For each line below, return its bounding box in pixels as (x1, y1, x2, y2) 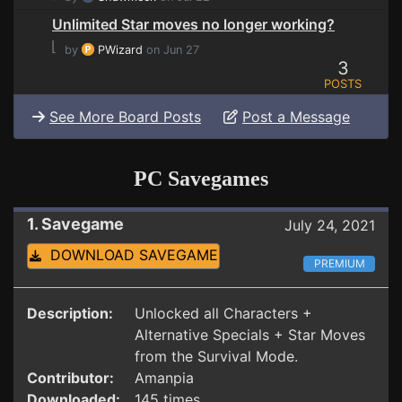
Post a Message (242, 108, 350, 127)
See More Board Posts (49, 108, 201, 127)
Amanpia (135, 369, 194, 388)
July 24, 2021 (284, 216, 375, 235)
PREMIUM (313, 257, 365, 271)
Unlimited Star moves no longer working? (52, 15, 335, 34)
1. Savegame (27, 214, 124, 234)
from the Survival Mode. (135, 347, 298, 366)
